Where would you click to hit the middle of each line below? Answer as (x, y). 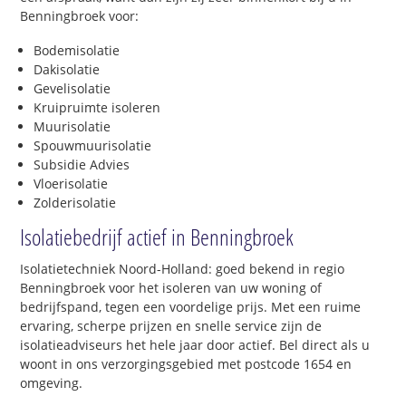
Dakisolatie (67, 69)
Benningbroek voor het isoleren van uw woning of (171, 287)
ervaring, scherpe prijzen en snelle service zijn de (171, 325)
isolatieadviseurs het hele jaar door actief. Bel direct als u (195, 344)
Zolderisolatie (75, 202)
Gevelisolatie (72, 88)
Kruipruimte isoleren (97, 107)
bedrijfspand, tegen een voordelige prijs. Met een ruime (191, 306)
